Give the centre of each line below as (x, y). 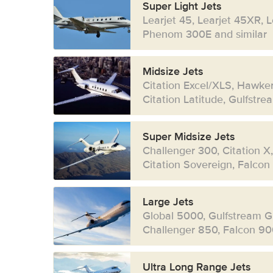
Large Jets (168, 202)
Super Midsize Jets (189, 136)
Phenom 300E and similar (204, 34)
